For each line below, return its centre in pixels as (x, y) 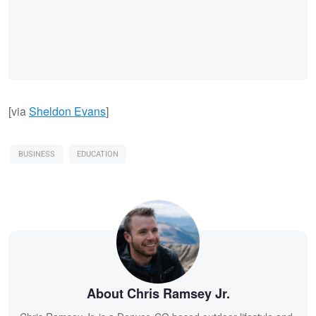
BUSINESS (37, 154)
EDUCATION (98, 154)
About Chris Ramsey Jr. (158, 293)
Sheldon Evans (67, 111)
